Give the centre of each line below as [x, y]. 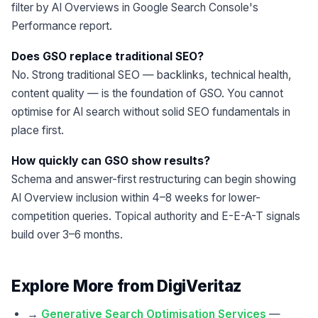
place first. [38, 130]
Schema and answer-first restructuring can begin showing [154, 179]
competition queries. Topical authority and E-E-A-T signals [156, 216]
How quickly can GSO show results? [111, 160]
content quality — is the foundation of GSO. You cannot [147, 93]
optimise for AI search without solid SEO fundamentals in [151, 111]
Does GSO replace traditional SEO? [108, 56]
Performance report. [62, 26]
